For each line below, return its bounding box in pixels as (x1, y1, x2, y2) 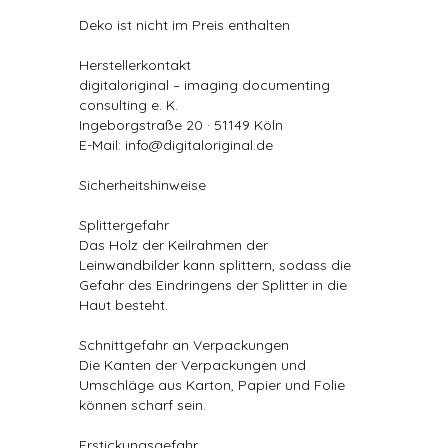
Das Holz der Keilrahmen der (79, 236, 268, 254)
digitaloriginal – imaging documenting (79, 76, 330, 94)
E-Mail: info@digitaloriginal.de (79, 136, 273, 154)
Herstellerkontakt (79, 56, 191, 74)
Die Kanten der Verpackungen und (79, 356, 306, 374)
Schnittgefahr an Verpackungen (79, 336, 289, 354)
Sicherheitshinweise (79, 176, 206, 194)
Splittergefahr (79, 216, 169, 234)
